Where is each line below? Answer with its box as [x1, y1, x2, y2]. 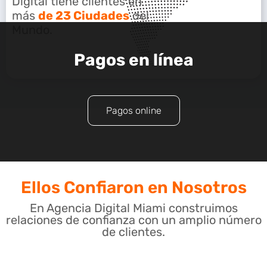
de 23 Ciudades [38, 8, 129, 23]
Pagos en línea [73, 49, 194, 70]
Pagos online [105, 104, 162, 116]
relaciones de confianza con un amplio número [5, 212, 262, 227]
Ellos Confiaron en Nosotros [20, 177, 247, 197]
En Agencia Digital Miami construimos [29, 200, 238, 215]
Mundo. [12, 22, 52, 37]
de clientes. [102, 224, 165, 239]
